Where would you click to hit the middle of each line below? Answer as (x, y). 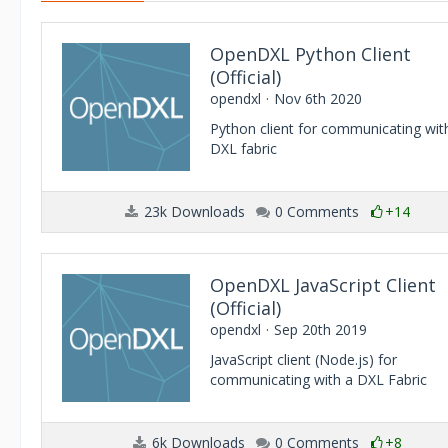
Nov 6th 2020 (318, 98)
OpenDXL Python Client (310, 54)
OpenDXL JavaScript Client (323, 285)
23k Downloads (192, 211)
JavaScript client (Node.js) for (303, 359)
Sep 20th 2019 (320, 329)
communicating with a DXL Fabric (318, 379)
